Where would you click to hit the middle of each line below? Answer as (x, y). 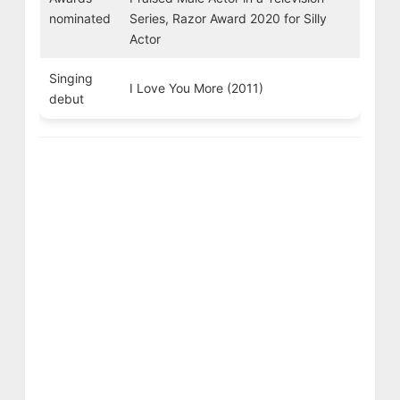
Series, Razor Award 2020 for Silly (228, 18)
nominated (79, 18)
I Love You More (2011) (196, 87)
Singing (71, 78)
